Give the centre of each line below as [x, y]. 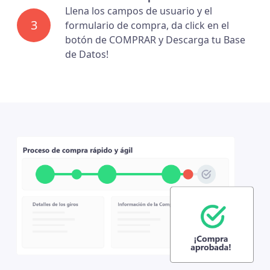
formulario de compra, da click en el [147, 25]
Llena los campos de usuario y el [139, 11]
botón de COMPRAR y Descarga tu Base [155, 40]
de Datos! [87, 54]
